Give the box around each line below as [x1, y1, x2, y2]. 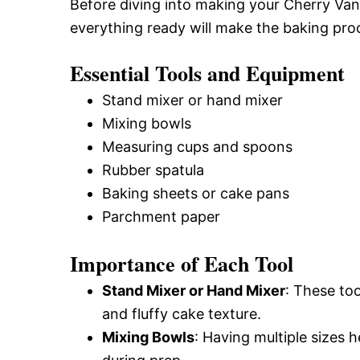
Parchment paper [102, 208, 220, 225]
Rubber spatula [102, 162, 204, 178]
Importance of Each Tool [70, 248, 293, 279]
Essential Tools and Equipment [70, 58, 345, 88]
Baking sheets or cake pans [102, 185, 289, 202]
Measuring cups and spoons [102, 138, 292, 155]
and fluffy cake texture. [102, 305, 261, 322]
